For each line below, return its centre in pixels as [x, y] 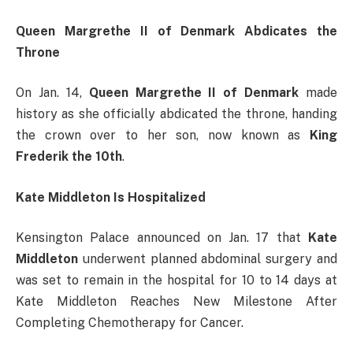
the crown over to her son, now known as [163, 136]
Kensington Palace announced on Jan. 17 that [162, 238]
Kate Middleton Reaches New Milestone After [176, 302]
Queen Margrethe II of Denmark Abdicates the [176, 31]
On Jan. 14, [52, 93]
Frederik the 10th [69, 157]
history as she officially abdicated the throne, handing [176, 114]
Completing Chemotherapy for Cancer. [130, 323]
